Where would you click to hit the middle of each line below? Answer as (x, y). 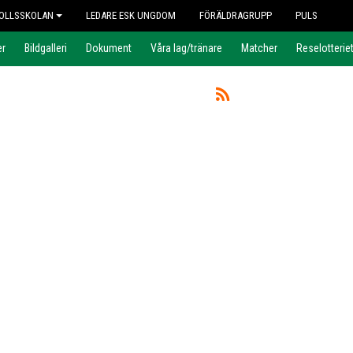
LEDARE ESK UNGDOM (131, 15)
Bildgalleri (46, 48)
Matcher (259, 48)
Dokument (109, 48)
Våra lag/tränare (186, 48)
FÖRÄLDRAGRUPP (236, 15)
